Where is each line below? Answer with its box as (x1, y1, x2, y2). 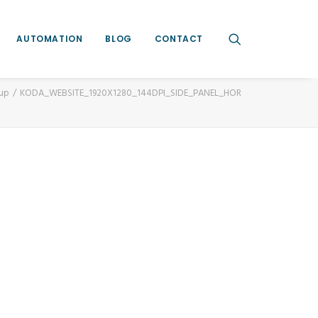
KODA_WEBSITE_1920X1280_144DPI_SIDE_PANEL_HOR (20, 86, 241, 101)
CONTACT (154, 32, 203, 45)
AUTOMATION (16, 32, 83, 45)
